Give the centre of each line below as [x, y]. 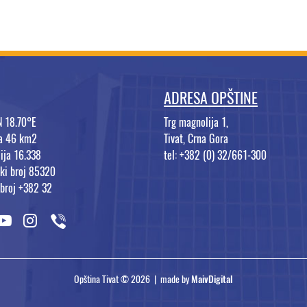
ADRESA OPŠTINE [211, 98]
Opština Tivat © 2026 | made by [133, 280]
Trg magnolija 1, [196, 123]
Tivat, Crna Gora [196, 139]
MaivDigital [212, 280]
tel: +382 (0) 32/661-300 [215, 156]
